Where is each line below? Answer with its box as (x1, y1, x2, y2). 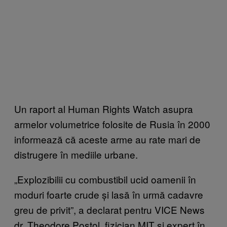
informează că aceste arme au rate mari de (14, 132, 201, 146)
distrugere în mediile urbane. (14, 147, 138, 161)
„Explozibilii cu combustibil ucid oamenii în (14, 172, 196, 186)
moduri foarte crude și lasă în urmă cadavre (14, 187, 203, 201)
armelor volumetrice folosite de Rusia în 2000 (14, 117, 210, 131)
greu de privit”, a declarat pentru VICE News (14, 202, 205, 216)
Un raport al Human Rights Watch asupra (14, 101, 193, 116)
